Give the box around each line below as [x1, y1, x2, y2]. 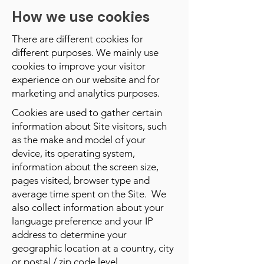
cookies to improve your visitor [12, 60, 146, 72]
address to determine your [12, 229, 127, 240]
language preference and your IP [12, 215, 153, 227]
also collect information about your [12, 202, 164, 213]
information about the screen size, [12, 161, 159, 173]
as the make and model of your [12, 134, 146, 146]
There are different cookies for [12, 33, 143, 45]
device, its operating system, [12, 147, 135, 159]
